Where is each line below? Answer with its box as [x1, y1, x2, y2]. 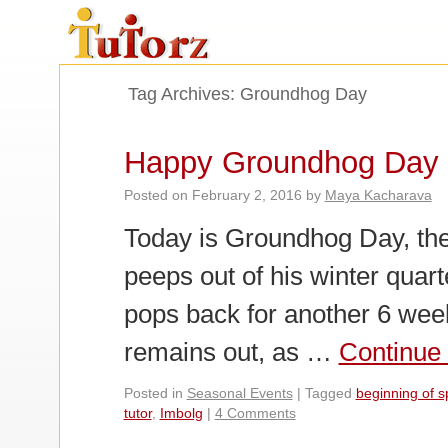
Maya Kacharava [324, 187, 432, 203]
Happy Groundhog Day [123, 145, 439, 179]
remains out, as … [123, 338, 339, 366]
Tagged [304, 385, 352, 401]
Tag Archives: [128, 84, 241, 104]
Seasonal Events [186, 385, 293, 401]
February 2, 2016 [191, 187, 302, 203]
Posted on [123, 187, 188, 203]
